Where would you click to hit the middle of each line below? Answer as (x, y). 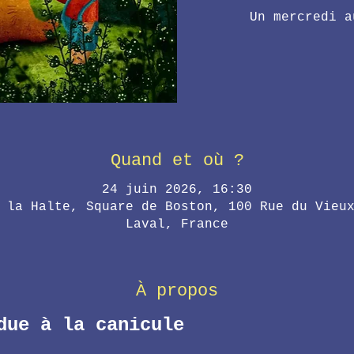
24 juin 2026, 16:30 (177, 189)
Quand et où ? (177, 160)
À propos (177, 291)
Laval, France (177, 224)
